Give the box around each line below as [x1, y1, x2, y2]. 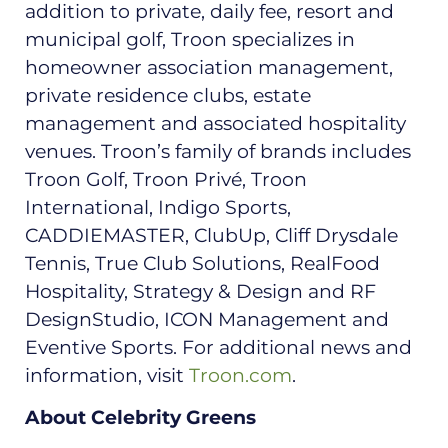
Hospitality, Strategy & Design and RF [25, 279, 376, 303]
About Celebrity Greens [25, 406, 256, 430]
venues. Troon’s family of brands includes [25, 139, 411, 163]
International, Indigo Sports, [25, 195, 291, 219]
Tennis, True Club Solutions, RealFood [25, 251, 380, 275]
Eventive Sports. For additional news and [25, 335, 412, 359]
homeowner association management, [25, 55, 393, 79]
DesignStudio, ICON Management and [25, 307, 389, 331]
